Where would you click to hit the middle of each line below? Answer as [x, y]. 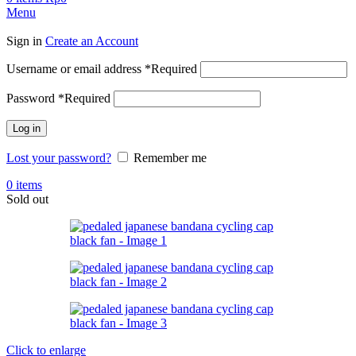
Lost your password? [59, 157]
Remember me [170, 157]
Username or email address [75, 68]
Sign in [26, 41]
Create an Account [92, 41]
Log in [27, 128]
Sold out [27, 199]
